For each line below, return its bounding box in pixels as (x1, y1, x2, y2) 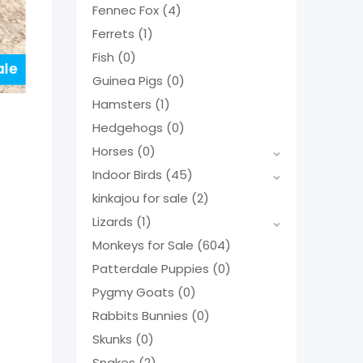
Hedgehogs (92, 118, 166, 136)
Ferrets (92, 24, 138, 42)
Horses (92, 142, 137, 160)
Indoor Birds (92, 165, 165, 183)
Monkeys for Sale (92, 236, 197, 254)
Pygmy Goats (92, 283, 177, 301)
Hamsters (92, 95, 155, 113)
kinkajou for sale (92, 189, 191, 207)
